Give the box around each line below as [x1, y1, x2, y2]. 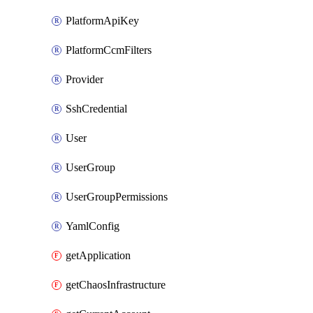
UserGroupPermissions [66, 191, 168, 203]
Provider [66, 73, 103, 85]
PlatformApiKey [66, 15, 139, 27]
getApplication [66, 249, 131, 261]
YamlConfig [66, 220, 119, 232]
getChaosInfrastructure [66, 279, 166, 291]
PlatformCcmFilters [66, 44, 152, 56]
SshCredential [66, 103, 127, 115]
